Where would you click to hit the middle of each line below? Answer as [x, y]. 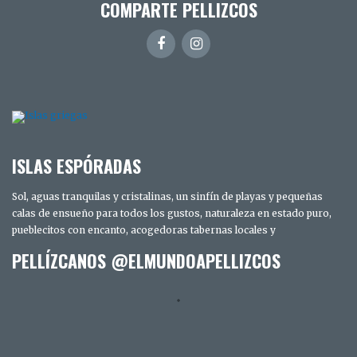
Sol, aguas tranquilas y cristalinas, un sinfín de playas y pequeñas [167, 197]
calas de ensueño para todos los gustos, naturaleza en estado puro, [172, 214]
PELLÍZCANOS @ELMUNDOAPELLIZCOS [146, 260]
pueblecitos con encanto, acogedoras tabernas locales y [144, 230]
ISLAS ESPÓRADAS [76, 165]
